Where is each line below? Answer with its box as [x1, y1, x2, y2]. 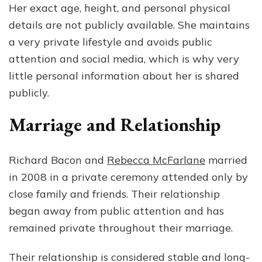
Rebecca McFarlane [107, 153, 205, 167]
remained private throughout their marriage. [9, 220, 233, 235]
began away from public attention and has [9, 204, 224, 218]
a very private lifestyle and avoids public [9, 35, 212, 49]
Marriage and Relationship [9, 112, 220, 137]
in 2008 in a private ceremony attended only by [9, 170, 248, 184]
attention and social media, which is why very [9, 52, 239, 66]
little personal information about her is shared [9, 69, 239, 83]
